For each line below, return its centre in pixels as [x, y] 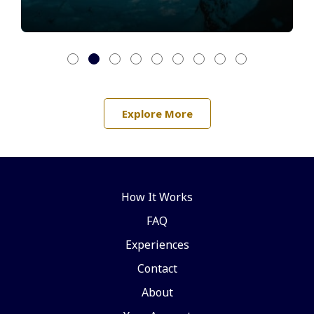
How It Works [157, 197]
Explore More [157, 114]
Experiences [157, 245]
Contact [157, 269]
